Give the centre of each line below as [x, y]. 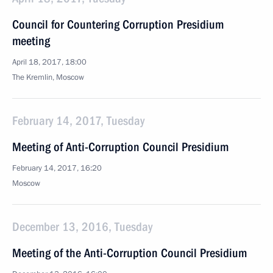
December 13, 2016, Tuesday [82, 227]
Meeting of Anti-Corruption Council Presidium [120, 147]
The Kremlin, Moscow [48, 77]
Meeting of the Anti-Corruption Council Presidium [129, 253]
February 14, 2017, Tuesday [78, 121]
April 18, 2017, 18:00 [49, 62]
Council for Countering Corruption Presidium [118, 24]
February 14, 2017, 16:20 [57, 168]
